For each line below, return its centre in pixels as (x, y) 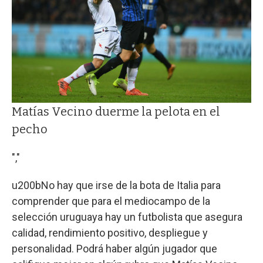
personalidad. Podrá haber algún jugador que (114, 248)
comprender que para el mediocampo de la (111, 201)
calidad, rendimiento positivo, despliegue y (110, 232)
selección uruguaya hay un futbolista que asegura (127, 217)
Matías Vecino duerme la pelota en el (116, 111)
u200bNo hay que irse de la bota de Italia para (116, 185)
